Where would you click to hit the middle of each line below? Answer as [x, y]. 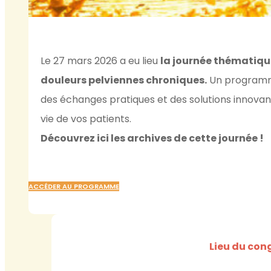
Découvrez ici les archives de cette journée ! [152, 138]
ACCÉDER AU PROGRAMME [73, 186]
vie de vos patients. [86, 119]
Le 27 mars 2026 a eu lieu [101, 60]
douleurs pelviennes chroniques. [124, 80]
